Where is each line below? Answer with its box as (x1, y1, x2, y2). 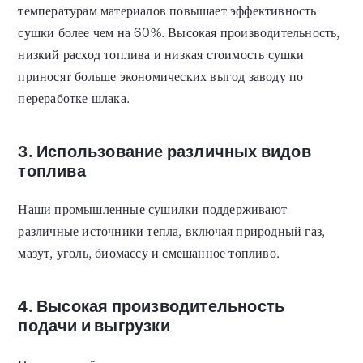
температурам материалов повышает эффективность (18, 2, 317, 19)
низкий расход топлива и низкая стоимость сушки (18, 45, 305, 63)
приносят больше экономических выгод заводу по (18, 67, 304, 85)
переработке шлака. (18, 89, 130, 107)
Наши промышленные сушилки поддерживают (18, 201, 288, 219)
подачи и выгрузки (18, 315, 170, 337)
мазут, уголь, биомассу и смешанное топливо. (18, 245, 280, 263)
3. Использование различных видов (18, 140, 311, 162)
